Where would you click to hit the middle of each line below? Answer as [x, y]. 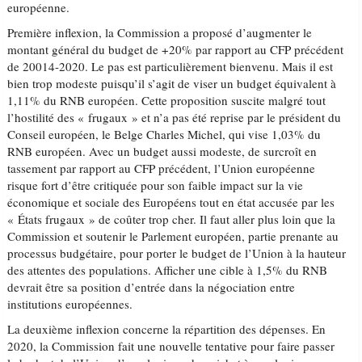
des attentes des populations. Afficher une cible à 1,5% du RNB [168, 270]
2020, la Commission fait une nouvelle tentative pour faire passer [171, 346]
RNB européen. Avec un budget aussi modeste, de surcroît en [162, 151]
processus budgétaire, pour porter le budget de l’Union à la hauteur [177, 253]
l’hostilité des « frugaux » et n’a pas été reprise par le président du [175, 117]
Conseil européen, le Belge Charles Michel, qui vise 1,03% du [164, 134]
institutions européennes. [70, 304]
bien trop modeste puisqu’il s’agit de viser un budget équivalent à [172, 83]
